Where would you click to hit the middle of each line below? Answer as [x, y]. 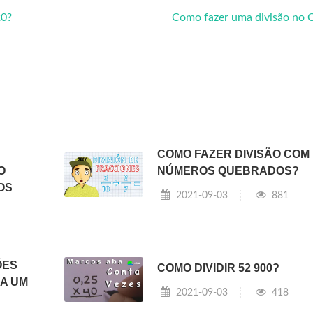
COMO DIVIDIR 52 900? [219, 268]
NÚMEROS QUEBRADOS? [228, 171]
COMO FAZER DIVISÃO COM [234, 154]
